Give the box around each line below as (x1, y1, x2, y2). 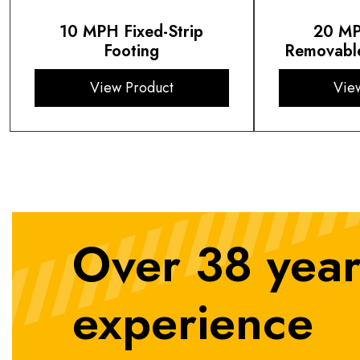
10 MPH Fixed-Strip (59, 20, 204, 44)
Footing (104, 39, 160, 63)
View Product (89, 77, 174, 99)
